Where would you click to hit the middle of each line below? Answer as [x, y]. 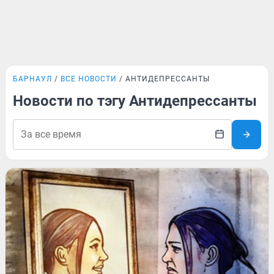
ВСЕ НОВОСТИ [89, 79]
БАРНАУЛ [32, 79]
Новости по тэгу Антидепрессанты [135, 101]
